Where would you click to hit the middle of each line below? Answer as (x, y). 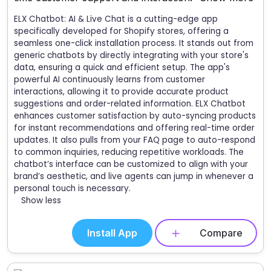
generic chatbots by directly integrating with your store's (131, 55)
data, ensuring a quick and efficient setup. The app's (122, 67)
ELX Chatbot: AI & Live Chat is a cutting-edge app (116, 19)
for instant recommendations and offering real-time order (134, 128)
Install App (112, 233)
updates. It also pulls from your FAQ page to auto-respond (135, 140)
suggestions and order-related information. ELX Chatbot (130, 103)
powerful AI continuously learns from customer (109, 79)
